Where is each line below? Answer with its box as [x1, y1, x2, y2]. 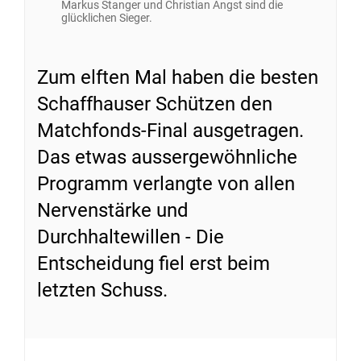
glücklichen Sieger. [61, 10, 152, 24]
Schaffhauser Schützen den [37, 92, 272, 115]
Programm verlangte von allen [37, 172, 295, 195]
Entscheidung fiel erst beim [37, 251, 270, 275]
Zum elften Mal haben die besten [37, 65, 318, 89]
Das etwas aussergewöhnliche [37, 145, 297, 168]
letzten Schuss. [37, 278, 168, 301]
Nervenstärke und [37, 198, 189, 222]
